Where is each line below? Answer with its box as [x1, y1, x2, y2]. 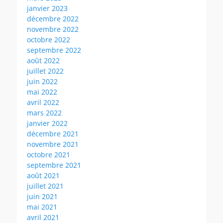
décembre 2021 [27, 128, 79, 138]
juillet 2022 [27, 66, 64, 76]
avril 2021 [27, 212, 59, 222]
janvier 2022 [27, 118, 68, 128]
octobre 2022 [27, 34, 70, 44]
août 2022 [27, 55, 60, 65]
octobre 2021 [27, 149, 70, 159]
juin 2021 [27, 191, 58, 201]
